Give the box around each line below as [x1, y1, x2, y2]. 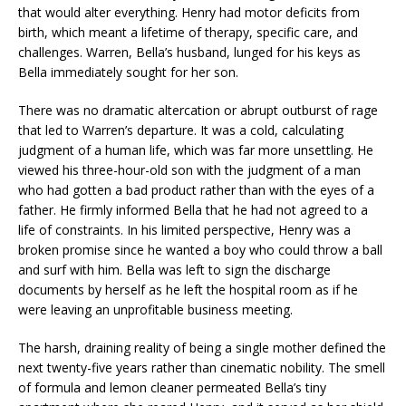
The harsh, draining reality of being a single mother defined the [18, 338, 386, 356]
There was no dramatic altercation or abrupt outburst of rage [18, 101, 378, 119]
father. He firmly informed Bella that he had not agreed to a [18, 200, 368, 218]
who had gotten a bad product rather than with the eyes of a [18, 180, 374, 198]
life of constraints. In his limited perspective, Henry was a [18, 220, 351, 238]
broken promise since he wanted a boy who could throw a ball [18, 240, 382, 258]
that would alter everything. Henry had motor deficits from [18, 3, 360, 21]
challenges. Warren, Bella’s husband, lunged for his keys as [18, 43, 361, 61]
